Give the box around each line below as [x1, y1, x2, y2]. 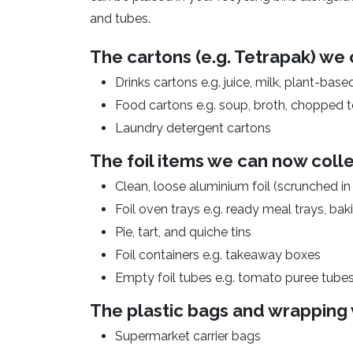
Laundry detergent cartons [115, 121, 271, 136]
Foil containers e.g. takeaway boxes [115, 247, 321, 263]
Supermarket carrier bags [115, 329, 261, 344]
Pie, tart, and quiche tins [115, 225, 251, 240]
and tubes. [90, 11, 150, 27]
